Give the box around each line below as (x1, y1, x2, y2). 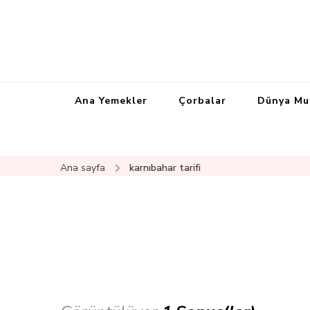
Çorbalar (179, 94, 226, 107)
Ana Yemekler (75, 94, 147, 107)
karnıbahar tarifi (129, 161, 201, 174)
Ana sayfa (60, 161, 105, 174)
